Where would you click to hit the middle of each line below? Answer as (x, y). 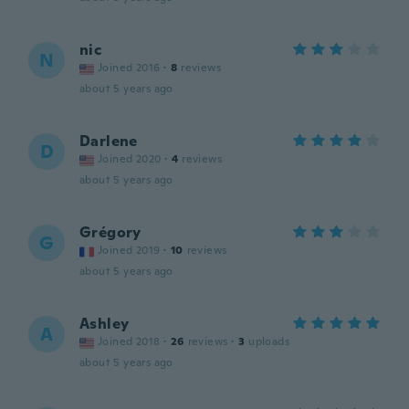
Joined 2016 (129, 68)
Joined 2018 (129, 341)
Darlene (109, 141)
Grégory (110, 232)
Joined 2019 (129, 250)
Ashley (105, 324)
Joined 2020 (130, 159)
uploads (269, 341)
